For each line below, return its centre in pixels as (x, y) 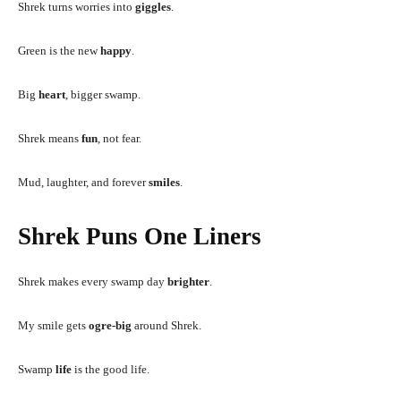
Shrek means (50, 138)
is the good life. (111, 369)
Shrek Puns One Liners (140, 236)
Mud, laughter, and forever (83, 182)
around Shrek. (166, 325)
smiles (164, 182)
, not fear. (119, 138)
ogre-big (110, 325)
